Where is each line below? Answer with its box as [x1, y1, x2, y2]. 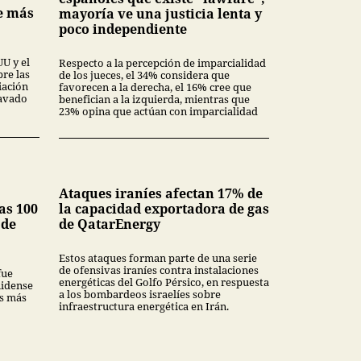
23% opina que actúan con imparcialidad [59, 103, 258, 118]
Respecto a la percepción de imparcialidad [59, 55, 266, 70]
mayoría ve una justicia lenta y [59, 4, 262, 23]
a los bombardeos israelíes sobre [59, 286, 221, 301]
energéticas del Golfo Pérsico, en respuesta [59, 274, 269, 289]
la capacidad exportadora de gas [59, 199, 269, 218]
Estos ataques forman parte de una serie [59, 250, 257, 265]
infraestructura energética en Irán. [59, 298, 229, 313]
